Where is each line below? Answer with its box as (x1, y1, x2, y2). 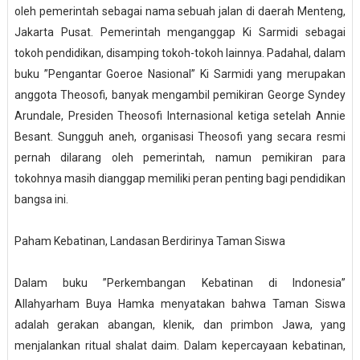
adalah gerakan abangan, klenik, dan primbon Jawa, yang (14, 318, 346, 332)
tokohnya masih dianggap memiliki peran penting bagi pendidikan (14, 172, 346, 186)
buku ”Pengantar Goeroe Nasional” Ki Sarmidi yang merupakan (14, 67, 346, 81)
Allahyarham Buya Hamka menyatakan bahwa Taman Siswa (14, 297, 346, 311)
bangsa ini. (14, 193, 68, 207)
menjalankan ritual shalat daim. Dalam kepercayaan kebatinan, (14, 339, 346, 353)
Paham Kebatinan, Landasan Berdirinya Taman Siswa (14, 235, 285, 248)
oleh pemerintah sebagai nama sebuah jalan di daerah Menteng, (14, 5, 346, 18)
